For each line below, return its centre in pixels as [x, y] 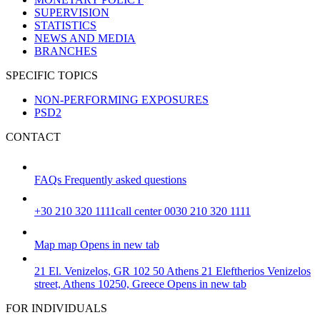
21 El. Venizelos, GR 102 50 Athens [118, 271]
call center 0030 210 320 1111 [183, 211]
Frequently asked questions [125, 180]
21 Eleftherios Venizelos [256, 271]
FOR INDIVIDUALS [56, 309]
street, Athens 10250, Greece [99, 284]
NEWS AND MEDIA [85, 39]
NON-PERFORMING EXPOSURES [121, 100]
